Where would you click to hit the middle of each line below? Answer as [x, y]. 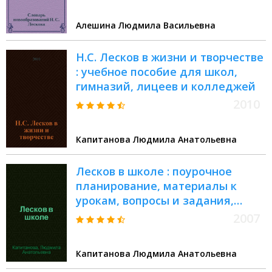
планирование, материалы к [156, 186]
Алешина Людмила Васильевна [146, 25]
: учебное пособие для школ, [157, 72]
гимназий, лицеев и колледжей [166, 87]
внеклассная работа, [134, 230]
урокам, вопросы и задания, [155, 201]
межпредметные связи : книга [161, 244]
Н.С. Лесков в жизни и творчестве [170, 57]
